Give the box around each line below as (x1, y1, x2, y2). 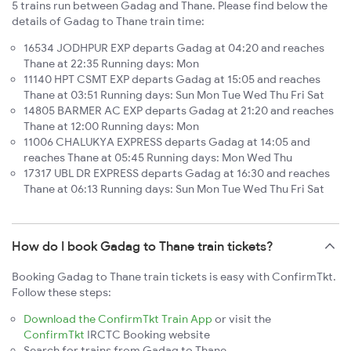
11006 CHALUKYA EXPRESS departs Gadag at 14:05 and (24, 134, 310, 149)
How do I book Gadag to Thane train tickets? (12, 237, 273, 254)
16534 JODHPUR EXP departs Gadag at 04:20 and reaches (24, 40, 324, 55)
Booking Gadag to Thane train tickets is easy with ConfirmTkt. (12, 269, 336, 284)
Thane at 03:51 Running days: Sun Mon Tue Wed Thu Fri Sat (24, 87, 324, 102)
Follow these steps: (12, 284, 111, 299)
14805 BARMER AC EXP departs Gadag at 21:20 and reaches (24, 103, 334, 118)
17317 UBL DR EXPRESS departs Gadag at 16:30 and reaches (24, 165, 330, 180)
